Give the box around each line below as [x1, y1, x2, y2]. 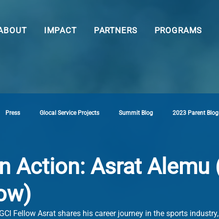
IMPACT [44, 25, 77, 35]
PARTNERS [93, 25, 137, 35]
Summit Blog [119, 109, 153, 116]
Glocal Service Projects [40, 109, 99, 116]
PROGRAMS [154, 25, 202, 35]
